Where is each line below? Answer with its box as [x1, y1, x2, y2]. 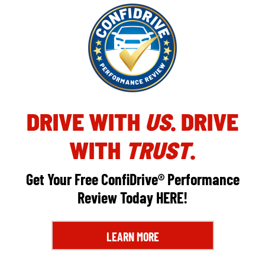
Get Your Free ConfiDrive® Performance [25, 170, 240, 189]
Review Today [77, 188, 156, 207]
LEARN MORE [106, 230, 159, 244]
